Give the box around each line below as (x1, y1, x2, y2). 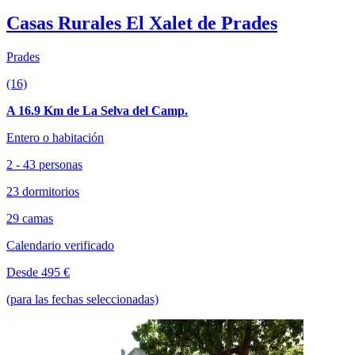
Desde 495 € (6, 265, 70, 279)
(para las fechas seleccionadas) (6, 292, 158, 306)
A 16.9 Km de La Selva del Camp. (6, 103, 188, 117)
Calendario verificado (6, 238, 114, 252)
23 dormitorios (6, 184, 79, 198)
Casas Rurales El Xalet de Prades (6, 12, 277, 33)
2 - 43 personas (6, 157, 82, 171)
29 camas (6, 211, 53, 225)
